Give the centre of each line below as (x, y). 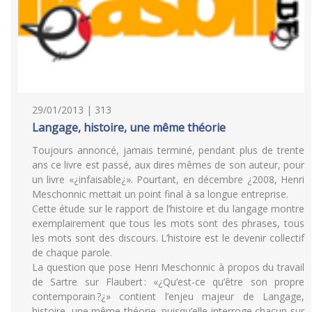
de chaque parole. (72, 252)
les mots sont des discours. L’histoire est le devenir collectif (168, 238)
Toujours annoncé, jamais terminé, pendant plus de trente (168, 150)
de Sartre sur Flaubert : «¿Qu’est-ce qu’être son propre (168, 282)
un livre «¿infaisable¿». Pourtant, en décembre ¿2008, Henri (168, 179)
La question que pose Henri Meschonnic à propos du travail (168, 267)
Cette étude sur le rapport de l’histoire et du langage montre (168, 209)
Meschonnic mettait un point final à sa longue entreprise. (160, 194)
